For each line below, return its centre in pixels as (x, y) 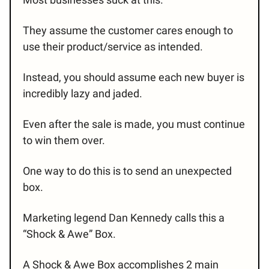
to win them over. (64, 141)
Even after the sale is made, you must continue (134, 124)
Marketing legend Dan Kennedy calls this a (124, 218)
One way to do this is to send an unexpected (127, 171)
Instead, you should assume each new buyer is (134, 77)
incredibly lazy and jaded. (83, 94)
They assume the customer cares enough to (128, 31)
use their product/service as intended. (113, 47)
